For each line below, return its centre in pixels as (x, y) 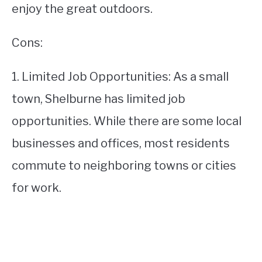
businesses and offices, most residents (121, 143)
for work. (37, 188)
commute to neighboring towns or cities (124, 166)
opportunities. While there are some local (127, 121)
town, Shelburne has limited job (99, 99)
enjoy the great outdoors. (82, 9)
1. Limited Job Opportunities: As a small (120, 77)
